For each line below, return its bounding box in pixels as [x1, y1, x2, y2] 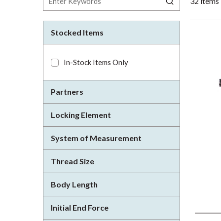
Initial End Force [51, 203, 109, 212]
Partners [51, 87, 83, 96]
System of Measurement [51, 133, 142, 143]
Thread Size [51, 156, 94, 166]
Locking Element [51, 110, 111, 119]
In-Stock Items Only [64, 58, 128, 67]
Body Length [51, 180, 98, 189]
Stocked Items [51, 28, 104, 37]
